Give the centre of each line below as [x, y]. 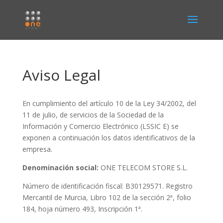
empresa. [37, 149]
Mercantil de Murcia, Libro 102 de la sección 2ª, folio [107, 197]
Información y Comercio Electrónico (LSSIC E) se [100, 126]
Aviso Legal [61, 75]
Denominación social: [60, 167]
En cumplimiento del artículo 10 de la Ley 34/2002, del [109, 103]
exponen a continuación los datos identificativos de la [109, 138]
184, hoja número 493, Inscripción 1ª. [82, 209]
